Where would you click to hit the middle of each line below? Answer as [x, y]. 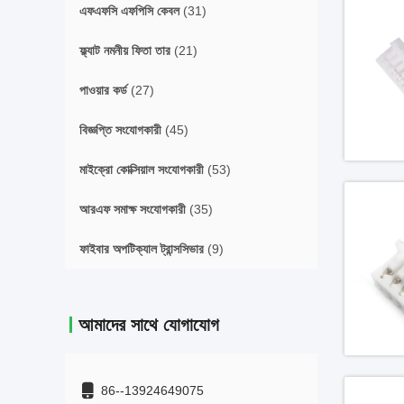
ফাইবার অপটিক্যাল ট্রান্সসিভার [142, 249]
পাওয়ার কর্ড [103, 90]
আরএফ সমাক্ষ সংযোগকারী [133, 209]
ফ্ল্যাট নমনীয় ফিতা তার [125, 50]
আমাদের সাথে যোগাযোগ [149, 325]
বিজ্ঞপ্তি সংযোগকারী [120, 130]
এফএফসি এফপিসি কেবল [129, 11]
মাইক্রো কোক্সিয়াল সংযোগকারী [142, 170]
